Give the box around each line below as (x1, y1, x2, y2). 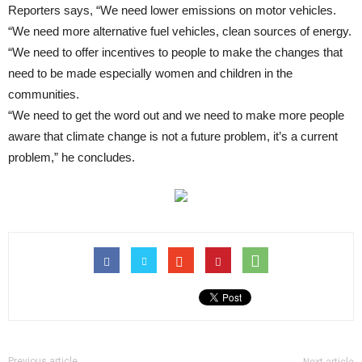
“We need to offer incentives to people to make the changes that (8, 45, 343, 59)
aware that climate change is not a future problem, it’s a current (8, 129, 338, 143)
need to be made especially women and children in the (8, 66, 293, 80)
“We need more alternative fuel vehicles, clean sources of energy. (8, 24, 351, 38)
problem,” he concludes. (8, 150, 135, 164)
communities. (8, 87, 79, 101)
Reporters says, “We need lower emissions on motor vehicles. (8, 3, 336, 17)
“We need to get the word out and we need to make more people (8, 108, 344, 122)
